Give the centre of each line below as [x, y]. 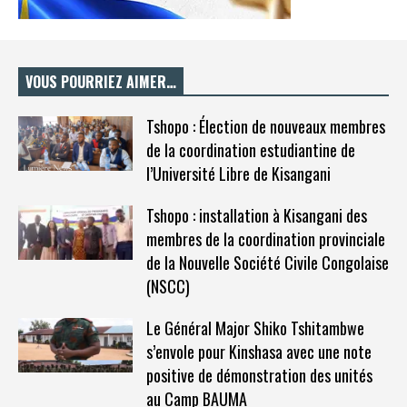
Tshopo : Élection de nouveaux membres [265, 126]
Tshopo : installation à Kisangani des [256, 215]
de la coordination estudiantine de [250, 149]
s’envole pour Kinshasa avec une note [258, 351]
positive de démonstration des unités [259, 375]
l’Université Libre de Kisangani [238, 173]
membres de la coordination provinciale [265, 238]
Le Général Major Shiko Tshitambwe [255, 328]
